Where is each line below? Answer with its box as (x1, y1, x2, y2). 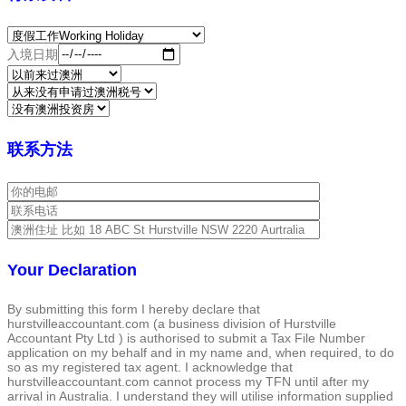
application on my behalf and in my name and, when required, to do (7, 344, 394, 360)
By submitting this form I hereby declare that (7, 301, 260, 316)
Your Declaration (7, 260, 137, 279)
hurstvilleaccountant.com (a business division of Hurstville (7, 315, 336, 331)
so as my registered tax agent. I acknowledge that (7, 359, 293, 374)
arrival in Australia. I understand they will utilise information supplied (7, 388, 393, 403)
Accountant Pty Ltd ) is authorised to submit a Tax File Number (7, 330, 365, 345)
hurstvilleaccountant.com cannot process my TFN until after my (7, 373, 369, 389)
